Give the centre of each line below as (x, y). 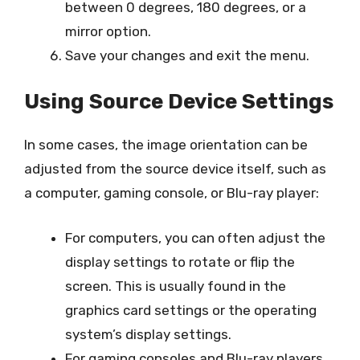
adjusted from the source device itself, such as (175, 169)
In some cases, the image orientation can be (166, 145)
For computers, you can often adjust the (195, 237)
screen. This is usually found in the (176, 286)
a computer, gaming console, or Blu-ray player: (172, 193)
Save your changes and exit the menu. (187, 55)
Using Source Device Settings (179, 102)
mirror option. (108, 31)
